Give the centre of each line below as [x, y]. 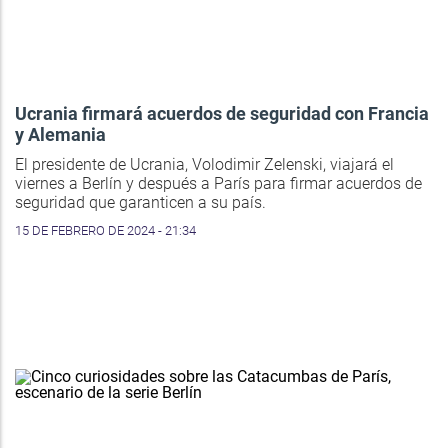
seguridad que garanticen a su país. [140, 202]
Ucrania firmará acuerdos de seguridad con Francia [222, 113]
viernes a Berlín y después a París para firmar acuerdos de [218, 183]
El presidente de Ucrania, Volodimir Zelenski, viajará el [204, 164]
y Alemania [60, 134]
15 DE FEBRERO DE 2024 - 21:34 [105, 230]
